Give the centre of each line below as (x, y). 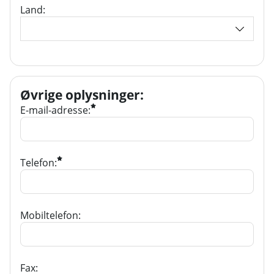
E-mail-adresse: (55, 110)
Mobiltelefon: (50, 215)
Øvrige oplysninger (80, 94)
